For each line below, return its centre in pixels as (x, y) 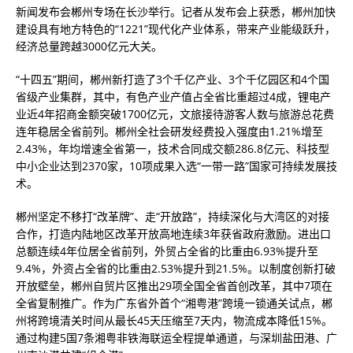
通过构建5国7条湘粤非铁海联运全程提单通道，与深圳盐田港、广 (176, 338)
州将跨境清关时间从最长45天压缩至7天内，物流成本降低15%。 (174, 320)
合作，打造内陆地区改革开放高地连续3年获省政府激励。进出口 (173, 234)
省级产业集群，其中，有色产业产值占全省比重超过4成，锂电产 (173, 97)
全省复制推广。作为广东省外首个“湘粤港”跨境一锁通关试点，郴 (174, 303)
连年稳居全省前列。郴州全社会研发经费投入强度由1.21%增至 (169, 131)
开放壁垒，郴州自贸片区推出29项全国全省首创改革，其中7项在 (174, 286)
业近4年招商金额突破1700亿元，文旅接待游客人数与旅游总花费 (175, 114)
